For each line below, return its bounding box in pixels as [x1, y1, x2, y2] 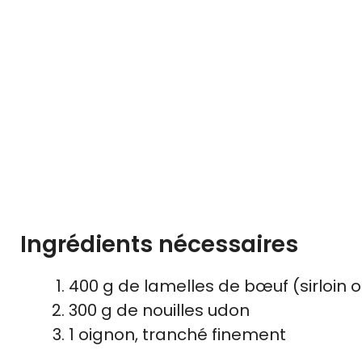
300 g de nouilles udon [69, 299, 250, 322]
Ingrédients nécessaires [20, 229, 298, 261]
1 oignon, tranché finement [69, 323, 286, 347]
